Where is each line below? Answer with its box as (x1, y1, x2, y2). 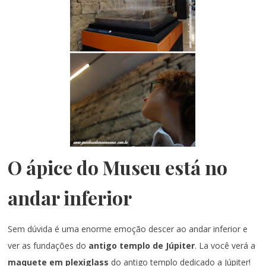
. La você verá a (195, 240, 256, 252)
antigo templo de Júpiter (88, 240, 195, 252)
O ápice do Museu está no (8, 154, 228, 180)
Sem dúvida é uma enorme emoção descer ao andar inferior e (8, 223, 248, 235)
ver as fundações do (8, 240, 89, 252)
